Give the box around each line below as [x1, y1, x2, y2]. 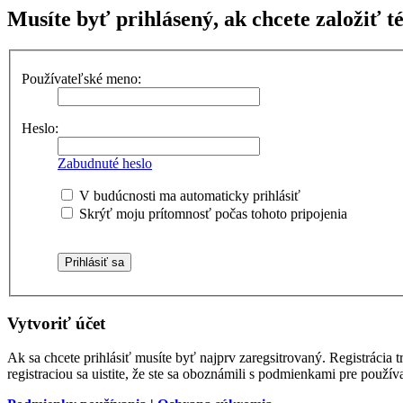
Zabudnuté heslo [58, 155, 152, 171]
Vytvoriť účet [7, 313, 105, 333]
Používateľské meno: [22, 70, 141, 86]
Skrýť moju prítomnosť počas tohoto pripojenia [76, 205, 347, 221]
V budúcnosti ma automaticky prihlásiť [76, 187, 300, 203]
